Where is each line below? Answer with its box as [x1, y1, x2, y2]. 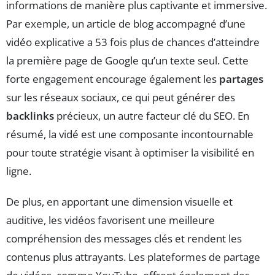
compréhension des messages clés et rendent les [6, 231, 242, 246]
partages [219, 71, 263, 86]
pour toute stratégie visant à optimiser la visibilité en [6, 145, 254, 160]
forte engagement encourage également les [6, 71, 219, 86]
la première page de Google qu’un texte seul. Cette [6, 53, 249, 68]
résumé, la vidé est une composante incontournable [6, 126, 254, 141]
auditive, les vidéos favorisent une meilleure [6, 212, 215, 227]
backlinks [6, 108, 54, 123]
